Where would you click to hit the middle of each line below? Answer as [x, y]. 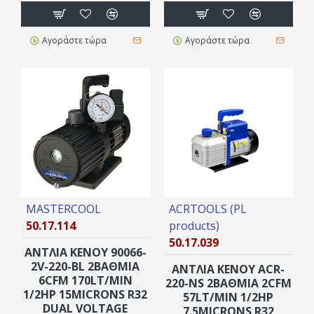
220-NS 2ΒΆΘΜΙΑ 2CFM [228, 283]
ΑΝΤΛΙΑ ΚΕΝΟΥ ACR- [228, 269]
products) [194, 225]
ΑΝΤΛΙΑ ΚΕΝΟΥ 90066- [85, 252]
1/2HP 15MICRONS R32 [86, 294]
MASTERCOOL [63, 209]
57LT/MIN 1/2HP [228, 297]
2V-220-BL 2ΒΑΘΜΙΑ [86, 266]
